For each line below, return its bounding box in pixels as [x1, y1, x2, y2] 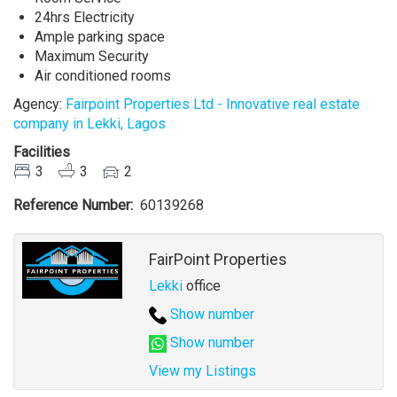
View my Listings [148, 362, 256, 380]
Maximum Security [35, 48, 149, 66]
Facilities [13, 144, 70, 161]
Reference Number [13, 197, 130, 214]
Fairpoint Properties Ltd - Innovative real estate [66, 96, 360, 113]
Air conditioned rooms [35, 67, 171, 85]
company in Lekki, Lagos [13, 115, 166, 133]
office [182, 277, 221, 295]
